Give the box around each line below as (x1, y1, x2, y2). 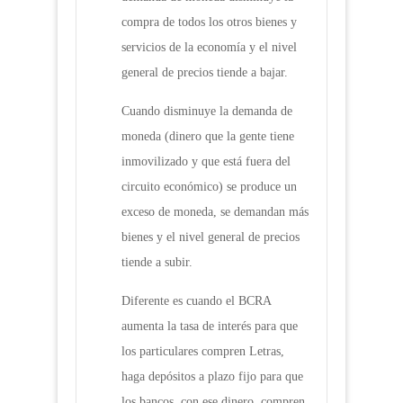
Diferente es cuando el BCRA (121, 294, 271, 309)
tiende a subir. (121, 255, 193, 270)
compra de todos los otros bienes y (121, 15, 297, 30)
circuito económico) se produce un (121, 180, 297, 194)
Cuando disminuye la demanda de (121, 104, 292, 119)
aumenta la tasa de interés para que (121, 319, 298, 334)
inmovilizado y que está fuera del (121, 155, 291, 169)
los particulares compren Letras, (121, 345, 284, 359)
